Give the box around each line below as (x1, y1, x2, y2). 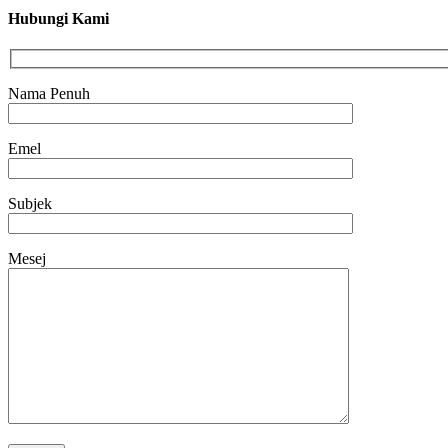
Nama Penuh (8, 85, 90, 102)
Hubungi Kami (8, 10, 109, 28)
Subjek (8, 195, 52, 212)
